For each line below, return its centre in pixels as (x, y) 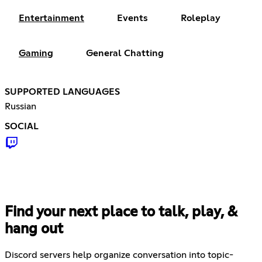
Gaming (36, 53)
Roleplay (201, 18)
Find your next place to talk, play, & (121, 212)
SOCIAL (22, 126)
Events (132, 18)
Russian (20, 106)
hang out (34, 229)
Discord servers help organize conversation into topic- (119, 255)
